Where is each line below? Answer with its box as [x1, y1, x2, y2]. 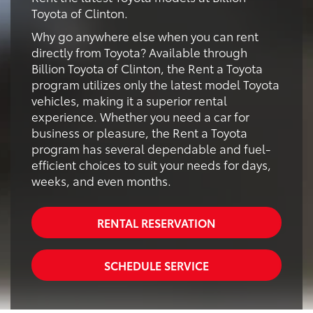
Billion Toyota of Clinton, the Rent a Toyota [31, 59, 263, 76]
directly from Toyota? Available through [31, 43, 247, 60]
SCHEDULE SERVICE [104, 256, 209, 273]
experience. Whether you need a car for [31, 107, 249, 124]
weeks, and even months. [31, 171, 171, 189]
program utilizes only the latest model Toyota [31, 75, 279, 92]
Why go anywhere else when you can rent [31, 27, 259, 44]
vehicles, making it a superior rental [31, 91, 227, 108]
